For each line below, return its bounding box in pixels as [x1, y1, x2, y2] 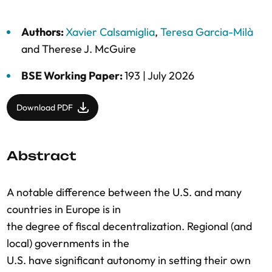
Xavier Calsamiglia [66, 25, 155, 39]
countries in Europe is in [7, 202, 121, 216]
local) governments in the [7, 236, 129, 250]
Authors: [21, 25, 66, 39]
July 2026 [148, 69, 194, 83]
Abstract [7, 148, 76, 163]
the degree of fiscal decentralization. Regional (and [7, 219, 252, 233]
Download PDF [16, 102, 73, 113]
